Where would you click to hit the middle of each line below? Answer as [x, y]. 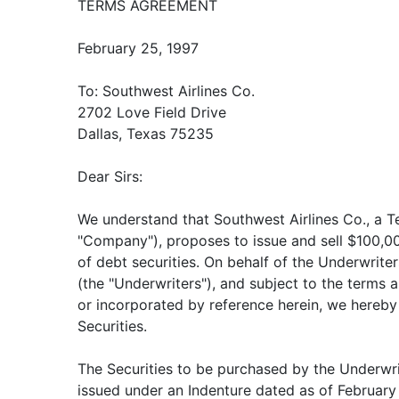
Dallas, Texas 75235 [146, 134]
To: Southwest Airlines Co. [166, 91]
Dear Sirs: [110, 176]
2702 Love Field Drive [152, 112]
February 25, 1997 [138, 48]
